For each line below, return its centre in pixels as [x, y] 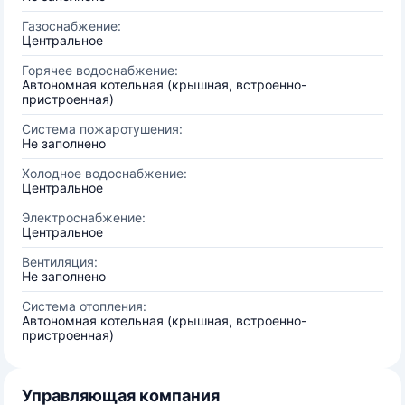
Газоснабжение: [71, 26]
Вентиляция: [60, 262]
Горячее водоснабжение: [100, 70]
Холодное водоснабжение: [104, 173]
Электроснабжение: [84, 217]
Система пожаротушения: [102, 129]
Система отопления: [84, 306]
